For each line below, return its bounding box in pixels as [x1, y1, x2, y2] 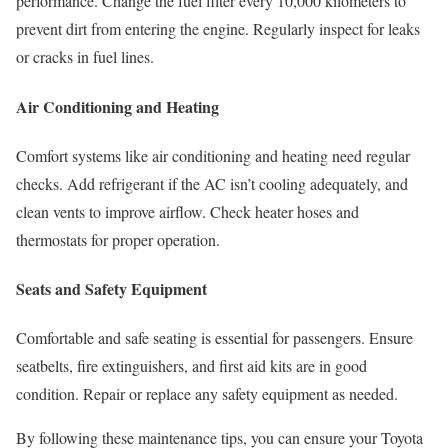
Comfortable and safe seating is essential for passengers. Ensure [16, 327, 413, 349]
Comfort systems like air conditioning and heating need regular [16, 144, 410, 166]
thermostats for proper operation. [16, 228, 220, 250]
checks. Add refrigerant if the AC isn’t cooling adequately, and [16, 172, 408, 194]
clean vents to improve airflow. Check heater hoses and [16, 200, 359, 222]
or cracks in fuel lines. [16, 46, 154, 68]
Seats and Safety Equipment [16, 277, 207, 301]
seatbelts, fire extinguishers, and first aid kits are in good [16, 355, 367, 377]
